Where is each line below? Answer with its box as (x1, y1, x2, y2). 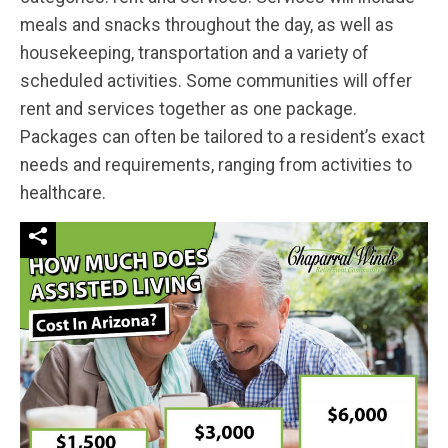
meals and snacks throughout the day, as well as (20, 15, 394, 36)
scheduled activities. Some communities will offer (20, 71, 412, 92)
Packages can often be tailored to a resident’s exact (20, 127, 425, 148)
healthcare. (20, 183, 106, 204)
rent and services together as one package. (20, 99, 357, 120)
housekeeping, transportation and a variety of (20, 43, 369, 64)
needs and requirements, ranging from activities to (20, 155, 412, 176)
